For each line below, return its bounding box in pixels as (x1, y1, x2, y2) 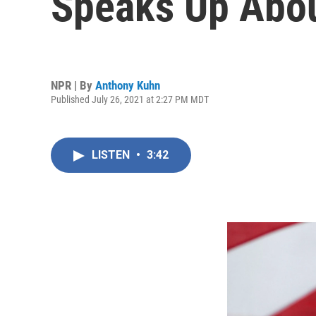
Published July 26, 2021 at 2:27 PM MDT (51, 93, 209, 105)
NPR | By (51, 78, 95, 92)
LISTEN (92, 148, 133, 162)
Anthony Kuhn (95, 78, 160, 92)
